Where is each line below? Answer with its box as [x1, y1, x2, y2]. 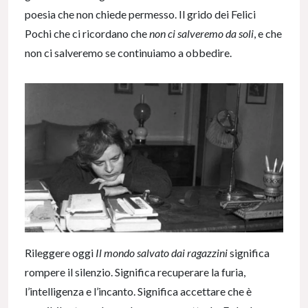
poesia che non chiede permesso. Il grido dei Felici [25, 8, 256, 21]
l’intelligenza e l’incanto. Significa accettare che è [25, 284, 252, 298]
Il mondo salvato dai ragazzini [96, 245, 228, 259]
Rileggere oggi [25, 245, 96, 259]
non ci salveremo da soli [149, 27, 254, 41]
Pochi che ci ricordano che [25, 27, 149, 41]
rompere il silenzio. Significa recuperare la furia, [25, 265, 245, 278]
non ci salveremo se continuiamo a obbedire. [25, 46, 232, 60]
